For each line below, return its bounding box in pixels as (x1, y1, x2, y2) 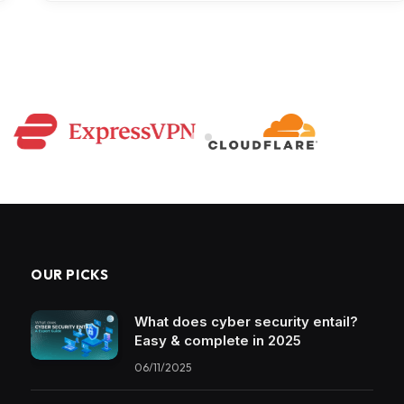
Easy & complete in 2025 (134, 332, 301, 350)
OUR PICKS (31, 266, 109, 284)
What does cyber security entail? (134, 313, 358, 331)
